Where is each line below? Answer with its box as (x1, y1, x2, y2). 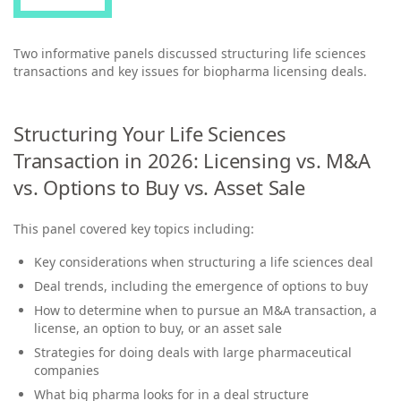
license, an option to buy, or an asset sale (33, 320, 282, 337)
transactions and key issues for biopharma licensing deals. (13, 62, 367, 80)
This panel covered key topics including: (13, 219, 254, 237)
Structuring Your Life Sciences (13, 119, 286, 147)
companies (33, 362, 99, 380)
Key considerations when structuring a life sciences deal (33, 253, 373, 271)
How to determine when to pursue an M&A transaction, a (33, 302, 377, 320)
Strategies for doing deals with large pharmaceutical (33, 344, 352, 362)
